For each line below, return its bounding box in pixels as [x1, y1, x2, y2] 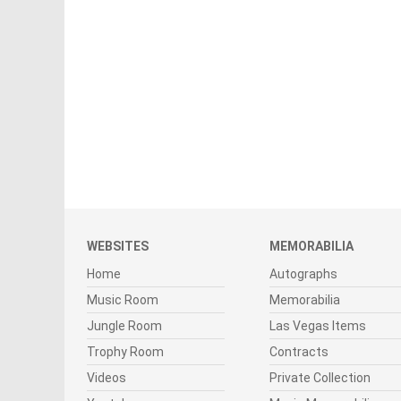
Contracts [269, 345, 328, 360]
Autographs [269, 267, 337, 282]
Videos [87, 371, 126, 386]
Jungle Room [87, 319, 162, 334]
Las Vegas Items [269, 319, 366, 334]
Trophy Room [87, 345, 164, 360]
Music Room [87, 293, 158, 308]
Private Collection [269, 371, 371, 386]
